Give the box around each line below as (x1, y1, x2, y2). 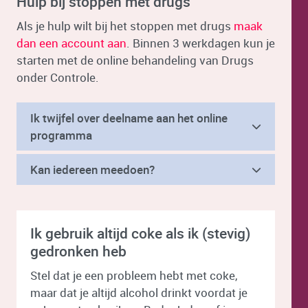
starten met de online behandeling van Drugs (16, 52, 254, 68)
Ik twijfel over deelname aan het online (30, 110, 228, 126)
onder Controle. (16, 69, 99, 85)
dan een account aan (16, 35, 126, 51)
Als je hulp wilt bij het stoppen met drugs (16, 18, 234, 34)
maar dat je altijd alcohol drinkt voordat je (30, 285, 247, 300)
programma (30, 127, 92, 143)
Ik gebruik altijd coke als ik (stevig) (30, 223, 250, 243)
